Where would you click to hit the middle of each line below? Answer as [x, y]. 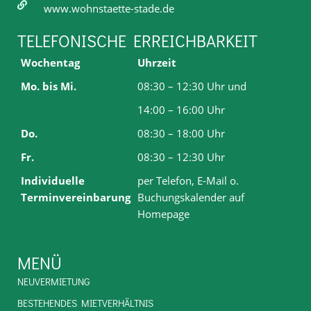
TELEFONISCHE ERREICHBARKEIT [137, 40]
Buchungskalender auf [191, 197]
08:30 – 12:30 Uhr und [192, 86]
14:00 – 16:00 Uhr [181, 109]
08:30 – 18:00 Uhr [181, 133]
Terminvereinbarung [76, 197]
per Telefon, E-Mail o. [188, 180]
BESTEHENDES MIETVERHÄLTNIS [85, 303]
